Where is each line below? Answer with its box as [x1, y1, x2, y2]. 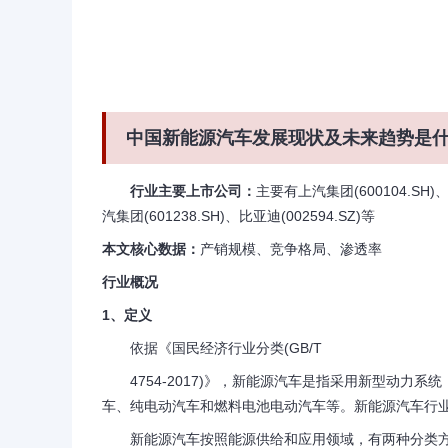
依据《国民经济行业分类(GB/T [102, 340, 322, 356]
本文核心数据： [102, 241, 200, 257]
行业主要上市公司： [130, 183, 256, 199]
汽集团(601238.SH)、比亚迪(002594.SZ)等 [102, 208, 375, 224]
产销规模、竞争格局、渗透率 [200, 241, 382, 257]
